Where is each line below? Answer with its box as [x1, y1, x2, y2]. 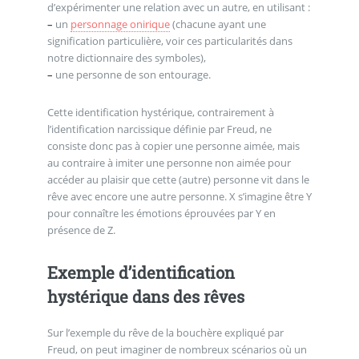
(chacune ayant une [169, 16, 266, 31]
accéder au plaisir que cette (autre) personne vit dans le [46, 172, 309, 188]
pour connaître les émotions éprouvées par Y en [46, 206, 276, 221]
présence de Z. [46, 223, 115, 238]
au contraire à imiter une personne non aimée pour [46, 155, 291, 171]
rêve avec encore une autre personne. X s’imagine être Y [46, 189, 312, 204]
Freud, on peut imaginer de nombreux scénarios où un [46, 341, 307, 357]
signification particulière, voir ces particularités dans [46, 33, 292, 48]
